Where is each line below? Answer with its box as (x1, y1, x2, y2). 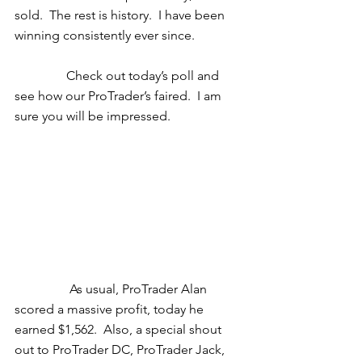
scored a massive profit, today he (15, 301, 207, 317)
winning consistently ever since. (15, 27, 201, 43)
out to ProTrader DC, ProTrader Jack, (15, 341, 228, 357)
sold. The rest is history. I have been (15, 7, 228, 23)
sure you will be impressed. (15, 108, 174, 124)
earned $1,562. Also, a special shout (15, 321, 225, 337)
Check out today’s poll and (15, 68, 66, 83)
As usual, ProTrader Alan (15, 280, 69, 297)
